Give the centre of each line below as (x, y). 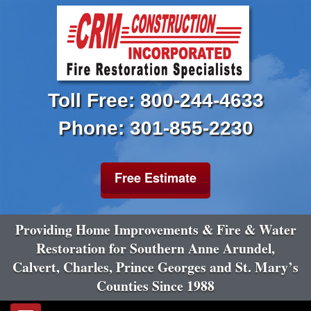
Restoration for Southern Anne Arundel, (155, 248)
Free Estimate (155, 178)
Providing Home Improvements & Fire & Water (155, 229)
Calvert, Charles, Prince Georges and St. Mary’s (155, 267)
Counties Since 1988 (155, 286)
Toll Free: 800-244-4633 (155, 100)
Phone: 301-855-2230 (155, 128)
